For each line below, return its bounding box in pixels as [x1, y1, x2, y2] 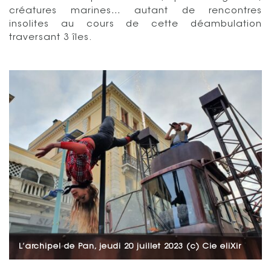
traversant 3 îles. [9, 33, 93, 42]
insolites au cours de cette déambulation [9, 19, 262, 29]
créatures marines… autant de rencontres [9, 6, 262, 16]
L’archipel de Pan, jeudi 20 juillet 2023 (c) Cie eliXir [18, 242, 241, 250]
